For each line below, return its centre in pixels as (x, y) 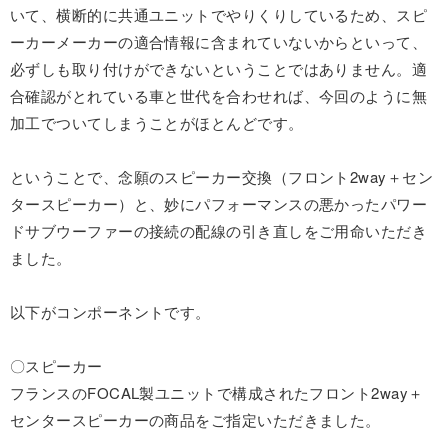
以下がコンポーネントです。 (110, 311)
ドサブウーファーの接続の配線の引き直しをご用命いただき (219, 230)
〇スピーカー (56, 365)
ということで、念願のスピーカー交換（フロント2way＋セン (222, 176)
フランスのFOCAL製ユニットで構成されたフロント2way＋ (217, 392)
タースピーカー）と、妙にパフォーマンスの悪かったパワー (219, 203)
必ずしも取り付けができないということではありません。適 (219, 68)
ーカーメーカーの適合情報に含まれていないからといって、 (219, 41)
